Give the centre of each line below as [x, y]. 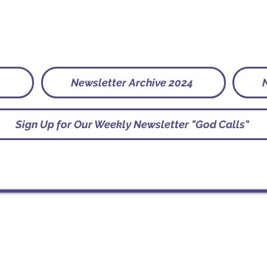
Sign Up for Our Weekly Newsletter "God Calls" [132, 124]
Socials [133, 226]
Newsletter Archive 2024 [132, 83]
